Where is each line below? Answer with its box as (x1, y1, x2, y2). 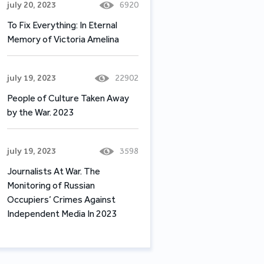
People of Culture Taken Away (7, 92, 129, 104)
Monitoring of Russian (7, 179, 95, 191)
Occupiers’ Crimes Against (7, 193, 115, 205)
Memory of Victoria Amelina (7, 33, 119, 45)
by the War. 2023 (7, 106, 74, 118)
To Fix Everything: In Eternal (7, 19, 117, 31)
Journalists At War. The (7, 165, 100, 177)
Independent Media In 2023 (7, 207, 117, 219)
